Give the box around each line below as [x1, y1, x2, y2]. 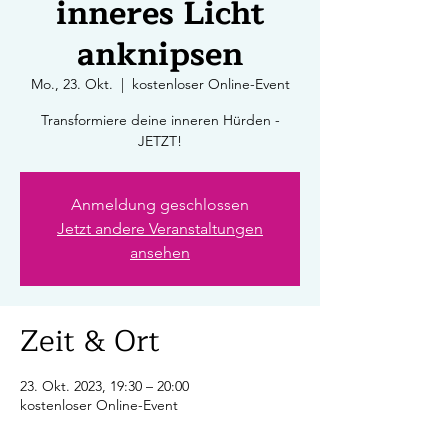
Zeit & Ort [20, 316, 160, 366]
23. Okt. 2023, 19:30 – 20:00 [20, 377, 189, 395]
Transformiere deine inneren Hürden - [40, 111, 280, 129]
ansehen [130, 243, 190, 262]
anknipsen [77, 28, 243, 81]
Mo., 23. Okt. [30, 75, 113, 93]
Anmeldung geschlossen [71, 195, 249, 214]
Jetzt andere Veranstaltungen [57, 219, 263, 238]
